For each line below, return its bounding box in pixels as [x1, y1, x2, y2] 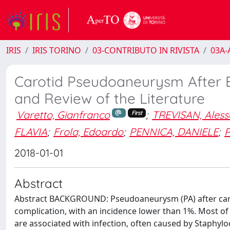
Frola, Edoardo [53, 125, 123, 138]
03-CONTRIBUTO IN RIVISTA [92, 45, 199, 56]
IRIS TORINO [32, 45, 81, 56]
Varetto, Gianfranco [16, 108, 110, 121]
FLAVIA [14, 125, 47, 138]
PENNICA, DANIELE [129, 125, 218, 138]
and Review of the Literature [14, 89, 205, 107]
